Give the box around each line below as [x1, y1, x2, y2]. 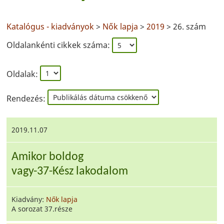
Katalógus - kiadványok [6, 21, 96, 32]
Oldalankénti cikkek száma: [6, 39, 112, 50]
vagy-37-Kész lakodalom [11, 165, 128, 177]
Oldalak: [6, 68, 38, 79]
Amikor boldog [11, 151, 84, 163]
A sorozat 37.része [11, 204, 73, 213]
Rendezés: [6, 93, 48, 104]
